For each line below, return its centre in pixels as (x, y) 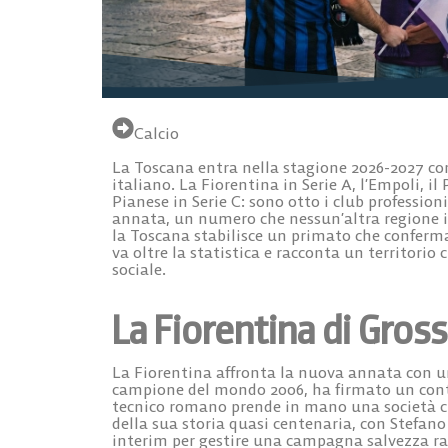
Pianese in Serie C (176, 201)
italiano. (145, 184)
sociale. (139, 269)
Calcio (156, 133)
